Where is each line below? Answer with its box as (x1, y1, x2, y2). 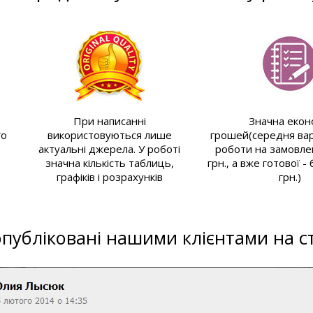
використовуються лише (47, 128, 172, 143)
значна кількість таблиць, (45, 156, 174, 170)
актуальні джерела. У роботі (38, 142, 181, 156)
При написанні (73, 114, 146, 129)
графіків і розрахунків (56, 170, 163, 184)
